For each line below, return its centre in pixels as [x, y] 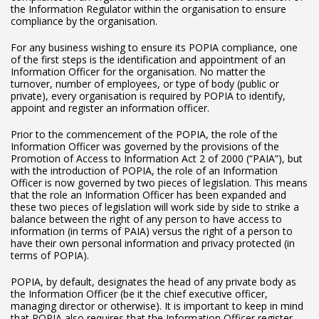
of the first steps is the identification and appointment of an [148, 60]
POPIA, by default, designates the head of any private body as [153, 282]
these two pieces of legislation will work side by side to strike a [155, 207]
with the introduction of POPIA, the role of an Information [144, 171]
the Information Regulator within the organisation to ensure [148, 9]
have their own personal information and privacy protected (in [153, 244]
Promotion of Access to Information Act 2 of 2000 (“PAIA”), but [157, 159]
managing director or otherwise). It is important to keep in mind [157, 306]
